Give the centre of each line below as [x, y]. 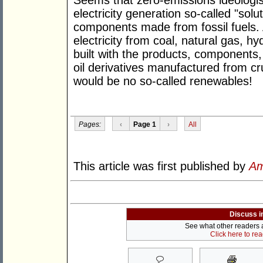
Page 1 [144, 124]
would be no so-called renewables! [163, 81]
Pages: [90, 124]
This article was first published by [161, 166]
